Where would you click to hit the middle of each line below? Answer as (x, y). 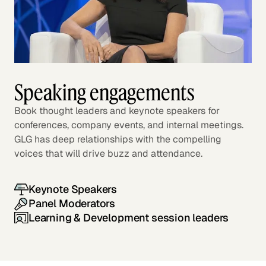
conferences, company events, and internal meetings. (129, 125)
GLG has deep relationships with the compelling (118, 139)
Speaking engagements (104, 92)
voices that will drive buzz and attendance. (108, 153)
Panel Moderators (72, 204)
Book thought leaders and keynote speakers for (117, 110)
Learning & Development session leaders (129, 218)
